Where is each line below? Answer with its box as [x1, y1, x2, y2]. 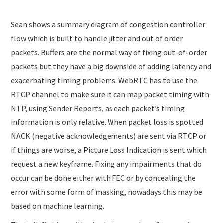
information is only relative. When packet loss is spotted [11, 116, 204, 127]
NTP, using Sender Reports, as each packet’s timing [11, 103, 185, 113]
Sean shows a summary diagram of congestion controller [11, 19, 206, 29]
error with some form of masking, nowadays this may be [11, 186, 203, 197]
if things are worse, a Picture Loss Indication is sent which [11, 144, 207, 155]
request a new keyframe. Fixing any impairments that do [11, 158, 202, 169]
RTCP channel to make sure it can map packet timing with [11, 89, 210, 99]
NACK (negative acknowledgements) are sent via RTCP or [11, 130, 207, 141]
